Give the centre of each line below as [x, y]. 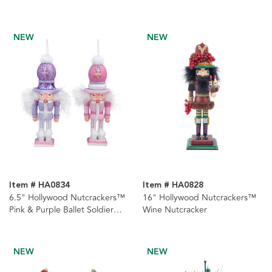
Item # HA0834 [39, 185]
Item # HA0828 [173, 185]
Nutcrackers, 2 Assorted [56, 222]
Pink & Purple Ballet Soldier [61, 209]
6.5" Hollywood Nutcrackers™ [67, 197]
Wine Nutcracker [175, 209]
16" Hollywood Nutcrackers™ [199, 197]
